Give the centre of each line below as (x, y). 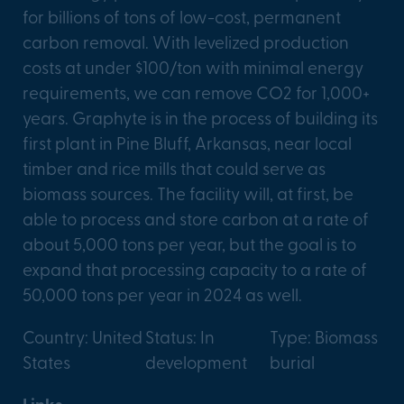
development (196, 361)
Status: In (179, 336)
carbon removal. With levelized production (186, 41)
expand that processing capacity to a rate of (195, 268)
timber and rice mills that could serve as (174, 167)
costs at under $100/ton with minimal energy (193, 66)
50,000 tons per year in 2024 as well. (162, 294)
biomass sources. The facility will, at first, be (188, 193)
